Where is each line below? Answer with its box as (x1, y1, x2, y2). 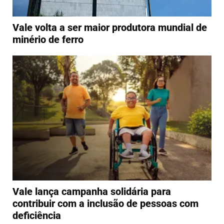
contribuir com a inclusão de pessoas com (12, 197, 198, 210)
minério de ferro (12, 33, 83, 45)
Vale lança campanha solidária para (12, 185, 171, 198)
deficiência (12, 209, 61, 222)
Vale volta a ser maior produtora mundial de (12, 21, 207, 33)
